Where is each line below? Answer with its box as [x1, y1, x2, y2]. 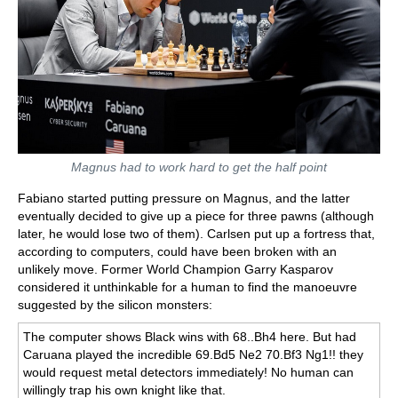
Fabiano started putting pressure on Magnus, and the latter [18, 190, 350, 205]
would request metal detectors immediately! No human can [23, 364, 354, 379]
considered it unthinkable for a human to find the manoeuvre [18, 279, 357, 294]
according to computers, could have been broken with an [18, 243, 337, 259]
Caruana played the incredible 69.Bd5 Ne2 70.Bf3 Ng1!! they [23, 346, 364, 362]
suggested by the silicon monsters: [18, 297, 212, 312]
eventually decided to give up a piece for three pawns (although [18, 208, 374, 223]
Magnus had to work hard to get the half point [71, 159, 327, 174]
